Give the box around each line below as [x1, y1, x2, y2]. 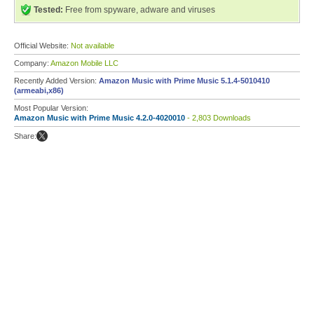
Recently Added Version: [14, 76, 99, 85]
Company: [14, 59, 50, 67]
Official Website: [14, 41, 71, 50]
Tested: [34, 5, 63, 15]
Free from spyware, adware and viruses [63, 5, 215, 15]
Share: [14, 132, 36, 140]
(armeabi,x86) [14, 86, 64, 95]
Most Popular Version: [14, 104, 88, 112]
